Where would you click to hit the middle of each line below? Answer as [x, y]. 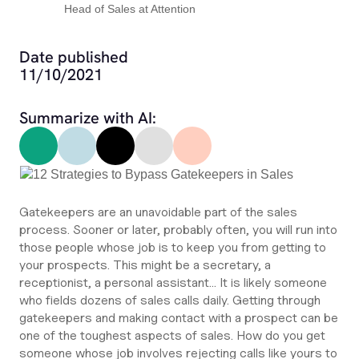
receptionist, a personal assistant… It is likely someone [173, 282]
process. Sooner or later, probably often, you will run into [178, 230]
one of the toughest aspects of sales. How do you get [172, 335]
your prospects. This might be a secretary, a [145, 265]
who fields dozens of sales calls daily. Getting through [170, 300]
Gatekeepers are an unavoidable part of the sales [158, 212]
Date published [74, 57]
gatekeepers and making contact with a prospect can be [179, 318]
